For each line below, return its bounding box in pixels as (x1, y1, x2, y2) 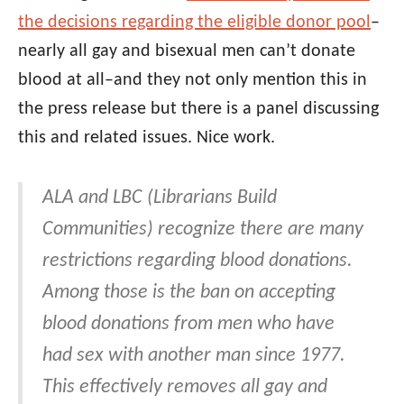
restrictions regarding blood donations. (42, 251, 353, 272)
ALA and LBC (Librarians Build (42, 188, 277, 209)
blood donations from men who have (42, 314, 335, 335)
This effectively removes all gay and (42, 377, 327, 399)
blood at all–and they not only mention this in (18, 71, 367, 90)
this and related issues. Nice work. (18, 129, 275, 148)
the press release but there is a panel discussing (18, 100, 379, 119)
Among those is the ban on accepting (42, 282, 335, 304)
